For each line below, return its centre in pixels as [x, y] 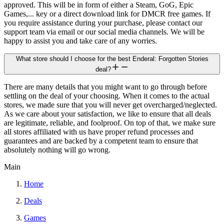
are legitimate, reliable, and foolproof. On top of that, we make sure [110, 122]
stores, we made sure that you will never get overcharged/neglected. [110, 104]
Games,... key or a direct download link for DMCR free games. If [107, 13]
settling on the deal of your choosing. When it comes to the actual [107, 95]
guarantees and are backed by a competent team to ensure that [101, 140]
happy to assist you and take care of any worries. [80, 40]
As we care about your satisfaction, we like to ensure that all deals [107, 113]
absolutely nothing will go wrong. [57, 149]
